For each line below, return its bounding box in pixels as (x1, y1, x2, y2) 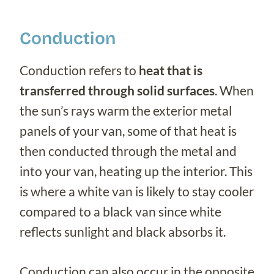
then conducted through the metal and (20, 143, 237, 158)
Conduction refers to (20, 62, 139, 78)
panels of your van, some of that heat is (20, 122, 237, 138)
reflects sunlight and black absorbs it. (20, 223, 226, 239)
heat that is (139, 62, 202, 78)
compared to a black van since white (20, 203, 221, 219)
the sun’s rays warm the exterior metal (20, 102, 232, 118)
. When (215, 82, 254, 98)
